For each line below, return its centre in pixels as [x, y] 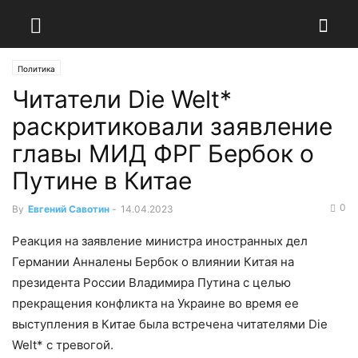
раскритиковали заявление [172, 126]
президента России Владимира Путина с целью [151, 282]
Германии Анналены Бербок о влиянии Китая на [153, 262]
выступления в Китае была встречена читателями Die [170, 324]
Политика [36, 69]
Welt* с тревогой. [63, 345]
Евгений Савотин [69, 209]
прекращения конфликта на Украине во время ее [155, 303]
